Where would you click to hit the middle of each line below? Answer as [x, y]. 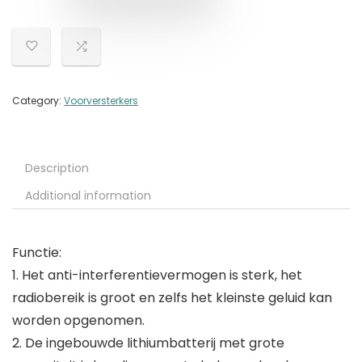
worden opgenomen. [78, 321]
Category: [38, 101]
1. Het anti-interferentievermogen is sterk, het [157, 276]
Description [57, 168]
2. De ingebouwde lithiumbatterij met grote [148, 343]
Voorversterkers [101, 101]
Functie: [37, 253]
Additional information [88, 196]
